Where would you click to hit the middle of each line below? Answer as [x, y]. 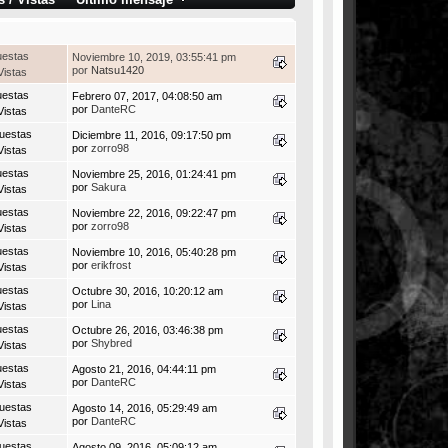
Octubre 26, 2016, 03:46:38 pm [147, 329]
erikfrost [111, 264]
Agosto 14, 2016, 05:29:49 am [144, 407]
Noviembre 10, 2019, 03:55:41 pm [154, 56]
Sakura [108, 186]
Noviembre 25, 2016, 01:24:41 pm [154, 173]
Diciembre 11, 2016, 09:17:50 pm [151, 134]
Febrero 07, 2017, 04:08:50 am [147, 95]
